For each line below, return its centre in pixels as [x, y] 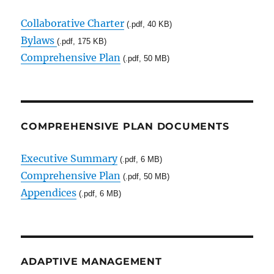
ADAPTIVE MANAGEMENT [91, 261]
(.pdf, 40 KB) [148, 24]
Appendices [49, 192]
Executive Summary [69, 158]
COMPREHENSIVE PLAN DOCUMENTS [125, 126]
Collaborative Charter [73, 23]
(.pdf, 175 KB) [82, 41]
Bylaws [39, 40]
